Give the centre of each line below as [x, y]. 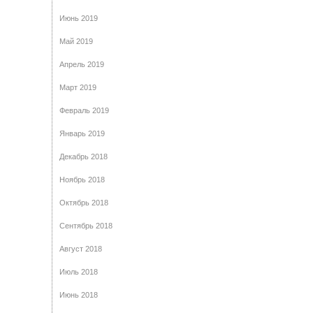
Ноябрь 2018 [82, 180]
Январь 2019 [82, 134]
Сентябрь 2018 [86, 226]
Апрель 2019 [82, 65]
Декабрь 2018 [83, 157]
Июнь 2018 [79, 295]
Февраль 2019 [84, 111]
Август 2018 [81, 249]
